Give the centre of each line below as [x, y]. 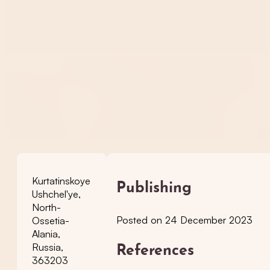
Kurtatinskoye [61, 181]
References [155, 251]
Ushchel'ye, [56, 194]
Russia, [48, 247]
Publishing [154, 188]
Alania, [46, 234]
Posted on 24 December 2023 [185, 220]
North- [46, 207]
